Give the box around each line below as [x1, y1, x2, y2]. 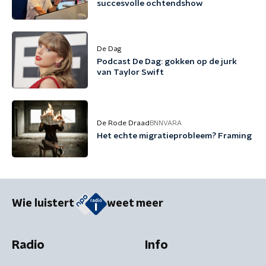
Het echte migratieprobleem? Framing [97, 132, 252, 140]
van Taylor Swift [97, 68, 164, 77]
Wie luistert [12, 198, 74, 210]
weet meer [107, 198, 163, 210]
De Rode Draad [97, 119, 150, 126]
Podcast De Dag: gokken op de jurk [97, 58, 237, 66]
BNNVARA [150, 119, 182, 126]
